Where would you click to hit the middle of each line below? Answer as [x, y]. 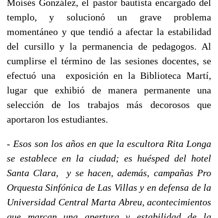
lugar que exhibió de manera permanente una [109, 90]
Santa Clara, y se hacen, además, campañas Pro [109, 173]
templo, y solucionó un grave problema [109, 17]
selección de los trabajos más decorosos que [109, 104]
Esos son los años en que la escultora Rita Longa [112, 143]
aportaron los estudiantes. [57, 119]
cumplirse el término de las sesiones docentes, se [109, 61]
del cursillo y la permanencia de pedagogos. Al [109, 46]
